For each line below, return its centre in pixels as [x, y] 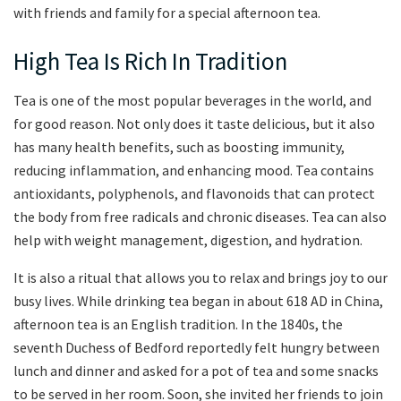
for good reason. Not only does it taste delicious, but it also [194, 124]
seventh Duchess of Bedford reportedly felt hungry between [196, 348]
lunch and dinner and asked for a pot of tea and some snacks [196, 371]
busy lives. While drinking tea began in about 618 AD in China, [198, 301]
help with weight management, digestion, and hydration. [188, 240]
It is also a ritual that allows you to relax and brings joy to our [200, 278]
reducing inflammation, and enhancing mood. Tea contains [194, 171]
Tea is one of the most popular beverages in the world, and [192, 101]
